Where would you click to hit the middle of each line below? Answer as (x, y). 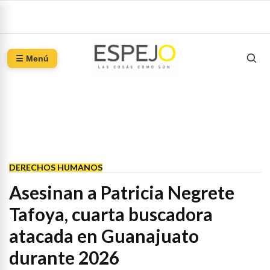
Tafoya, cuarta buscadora (111, 214)
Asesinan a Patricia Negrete (122, 192)
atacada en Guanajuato (104, 236)
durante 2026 (64, 257)
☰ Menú (32, 58)
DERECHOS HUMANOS (56, 167)
